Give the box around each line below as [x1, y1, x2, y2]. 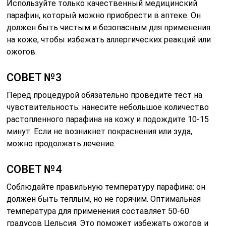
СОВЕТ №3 [7, 71, 63, 84]
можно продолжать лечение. [7, 138, 116, 148]
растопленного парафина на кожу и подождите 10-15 [7, 114, 209, 124]
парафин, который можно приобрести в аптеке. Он [7, 10, 201, 20]
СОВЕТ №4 [7, 162, 63, 176]
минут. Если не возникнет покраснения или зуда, [7, 126, 193, 136]
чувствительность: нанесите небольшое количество [7, 102, 209, 112]
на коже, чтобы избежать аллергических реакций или [7, 34, 211, 44]
